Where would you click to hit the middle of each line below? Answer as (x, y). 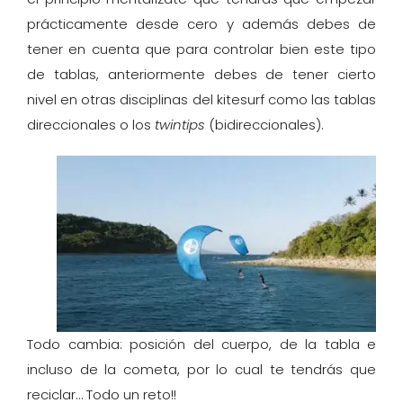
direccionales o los (91, 124)
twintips (180, 124)
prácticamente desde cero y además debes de (201, 23)
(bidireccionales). (264, 124)
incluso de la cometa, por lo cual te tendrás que (201, 370)
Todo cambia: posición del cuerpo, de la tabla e (201, 345)
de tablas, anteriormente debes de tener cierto (201, 74)
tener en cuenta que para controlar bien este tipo (201, 49)
